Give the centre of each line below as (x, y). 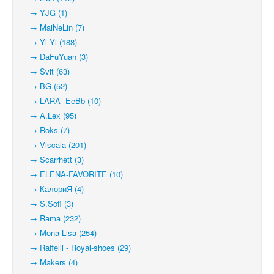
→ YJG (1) (45, 13)
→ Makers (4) (50, 262)
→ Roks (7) (46, 130)
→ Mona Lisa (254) (59, 233)
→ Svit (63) (46, 71)
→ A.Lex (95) (49, 115)
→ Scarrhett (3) (53, 159)
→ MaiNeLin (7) (53, 27)
